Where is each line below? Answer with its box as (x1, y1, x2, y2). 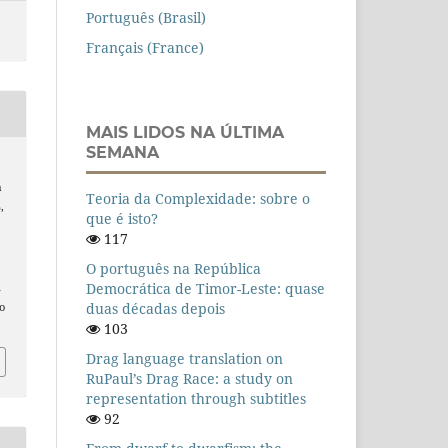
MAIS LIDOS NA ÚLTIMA (86, 123, 284, 143)
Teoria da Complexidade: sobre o (86, 189, 310, 209)
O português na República (86, 259, 261, 279)
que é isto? (86, 209, 158, 229)
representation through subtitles (86, 389, 306, 409)
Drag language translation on (86, 349, 283, 369)
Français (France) (86, 38, 204, 58)
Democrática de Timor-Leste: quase (86, 279, 325, 299)
